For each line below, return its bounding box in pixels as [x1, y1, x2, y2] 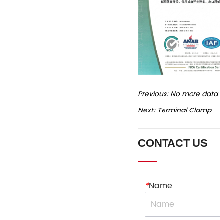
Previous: [137, 88, 170, 100]
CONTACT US [137, 137, 208, 149]
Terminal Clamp [157, 104, 211, 116]
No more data [170, 88, 218, 100]
